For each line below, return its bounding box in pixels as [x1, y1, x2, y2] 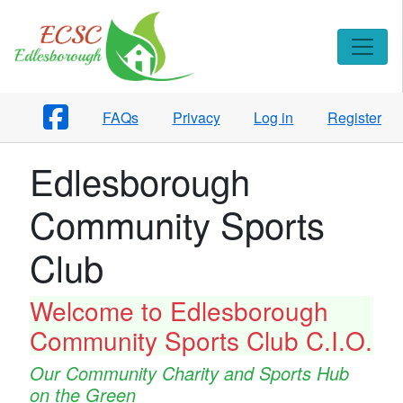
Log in [254, 106, 294, 128]
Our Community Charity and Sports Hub [29, 359, 349, 386]
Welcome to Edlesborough [29, 291, 328, 328]
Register [327, 106, 381, 128]
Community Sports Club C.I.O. [29, 321, 372, 358]
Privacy [172, 106, 220, 128]
